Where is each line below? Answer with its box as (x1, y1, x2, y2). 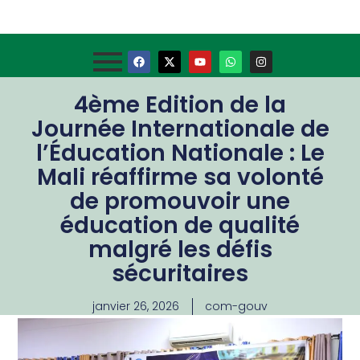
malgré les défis (88, 234, 272, 265)
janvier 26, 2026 (92, 298, 179, 314)
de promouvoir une (70, 186, 290, 217)
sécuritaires (112, 258, 248, 289)
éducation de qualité (60, 210, 300, 241)
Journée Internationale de (31, 113, 329, 145)
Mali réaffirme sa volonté (36, 162, 324, 193)
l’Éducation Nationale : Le (35, 137, 325, 169)
